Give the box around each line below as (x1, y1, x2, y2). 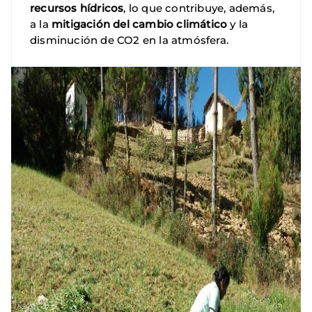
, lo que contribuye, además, (123, 1, 275, 15)
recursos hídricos (30, 1, 124, 15)
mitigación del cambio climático (52, 17, 228, 31)
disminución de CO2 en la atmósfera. (30, 33, 228, 47)
